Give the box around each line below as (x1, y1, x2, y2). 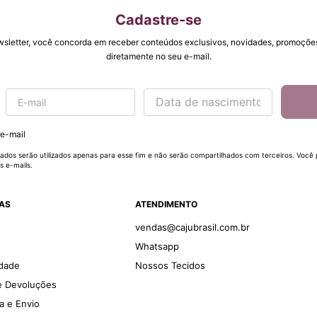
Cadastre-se (115, 11, 202, 29)
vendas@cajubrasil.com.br (134, 221, 250, 234)
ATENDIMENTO (134, 199, 197, 210)
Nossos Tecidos (134, 260, 205, 272)
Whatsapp (134, 241, 179, 253)
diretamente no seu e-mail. (105, 51, 212, 62)
